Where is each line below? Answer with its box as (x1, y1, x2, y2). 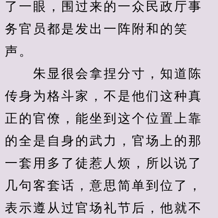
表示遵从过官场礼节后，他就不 (5, 201, 202, 215)
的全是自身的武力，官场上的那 (5, 134, 202, 148)
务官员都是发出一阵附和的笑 (5, 22, 188, 36)
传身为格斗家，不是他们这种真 (5, 89, 202, 103)
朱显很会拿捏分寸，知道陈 (5, 67, 202, 81)
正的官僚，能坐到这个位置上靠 (5, 111, 202, 126)
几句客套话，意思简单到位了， (5, 179, 202, 193)
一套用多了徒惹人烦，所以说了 (5, 156, 202, 170)
